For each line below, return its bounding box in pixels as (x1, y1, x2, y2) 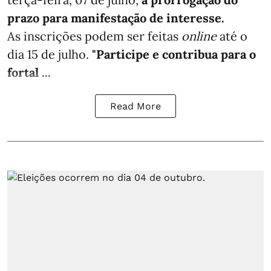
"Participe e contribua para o (92, 46, 256, 62)
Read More (110, 100, 161, 112)
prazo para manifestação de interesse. (7, 10, 224, 25)
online (181, 28, 217, 44)
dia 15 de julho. (7, 46, 92, 62)
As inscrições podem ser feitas (7, 28, 181, 44)
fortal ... (7, 64, 51, 80)
